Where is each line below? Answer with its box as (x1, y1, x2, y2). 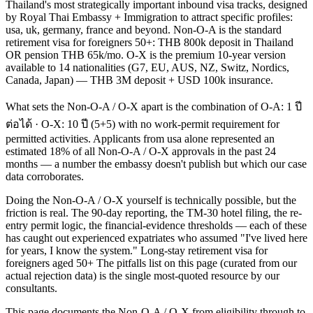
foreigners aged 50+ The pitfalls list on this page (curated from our (6, 257, 297, 270)
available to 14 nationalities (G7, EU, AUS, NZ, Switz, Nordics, (6, 61, 289, 74)
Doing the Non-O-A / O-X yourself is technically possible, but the (6, 194, 296, 207)
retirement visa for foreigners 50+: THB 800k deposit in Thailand (6, 36, 293, 49)
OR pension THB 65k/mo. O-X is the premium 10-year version (6, 49, 286, 61)
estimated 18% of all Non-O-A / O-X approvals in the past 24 (6, 145, 276, 158)
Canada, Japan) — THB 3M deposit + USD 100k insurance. (6, 74, 273, 87)
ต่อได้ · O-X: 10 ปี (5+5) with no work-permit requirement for (6, 118, 279, 131)
